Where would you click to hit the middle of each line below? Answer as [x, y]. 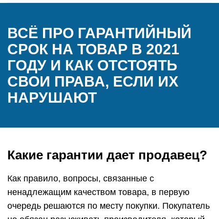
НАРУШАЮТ [52, 98]
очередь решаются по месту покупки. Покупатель [109, 206]
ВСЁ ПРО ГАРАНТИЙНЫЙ [99, 33]
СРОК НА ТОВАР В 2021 [93, 49]
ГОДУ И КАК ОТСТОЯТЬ [92, 65]
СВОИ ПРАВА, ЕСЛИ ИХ [93, 81]
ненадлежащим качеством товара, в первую [99, 192]
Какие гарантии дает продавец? [107, 155]
